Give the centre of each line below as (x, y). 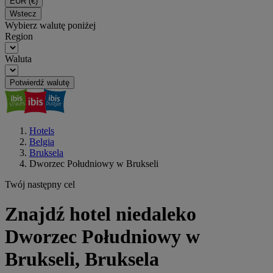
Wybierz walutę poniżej (50, 25)
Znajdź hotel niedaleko (101, 214)
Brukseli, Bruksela (82, 259)
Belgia (42, 142)
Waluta (18, 59)
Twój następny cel (40, 184)
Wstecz (23, 14)
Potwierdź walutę (40, 83)
